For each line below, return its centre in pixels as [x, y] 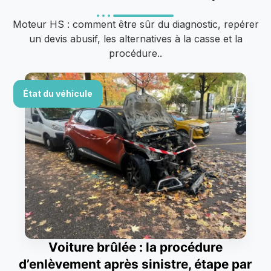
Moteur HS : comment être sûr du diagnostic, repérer [135, 24]
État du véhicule [58, 93]
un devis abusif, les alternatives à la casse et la [135, 38]
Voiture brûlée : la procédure [135, 247]
